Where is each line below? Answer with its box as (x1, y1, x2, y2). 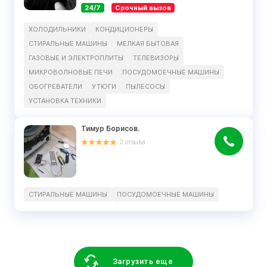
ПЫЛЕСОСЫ (126, 82, 165, 91)
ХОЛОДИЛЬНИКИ (29, 25, 86, 33)
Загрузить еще (112, 257, 173, 266)
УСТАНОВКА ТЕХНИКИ (29, 97, 101, 105)
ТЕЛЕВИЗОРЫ (133, 54, 179, 62)
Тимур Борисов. (81, 124, 139, 133)
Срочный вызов (115, 4, 171, 12)
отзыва (125, 138, 145, 145)
